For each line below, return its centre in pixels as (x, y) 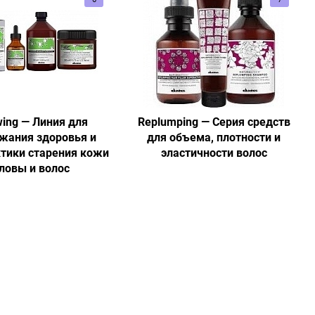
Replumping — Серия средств (214, 122)
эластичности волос (214, 153)
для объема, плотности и (214, 137)
